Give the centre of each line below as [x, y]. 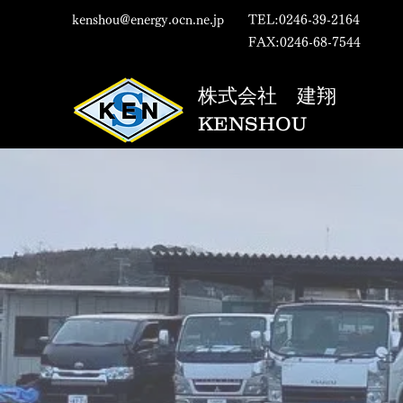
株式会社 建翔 [267, 96]
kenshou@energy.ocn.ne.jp [148, 20]
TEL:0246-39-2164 [304, 20]
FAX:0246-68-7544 [304, 42]
